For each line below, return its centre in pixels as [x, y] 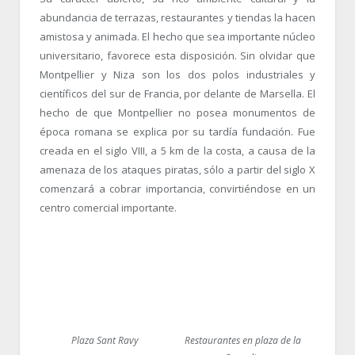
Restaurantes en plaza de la [242, 340]
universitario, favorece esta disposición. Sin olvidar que [177, 55]
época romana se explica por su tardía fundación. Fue [177, 131]
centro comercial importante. [108, 207]
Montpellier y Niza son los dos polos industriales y [177, 74]
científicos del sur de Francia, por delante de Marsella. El [177, 93]
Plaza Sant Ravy [105, 340]
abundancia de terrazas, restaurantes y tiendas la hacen [177, 17]
